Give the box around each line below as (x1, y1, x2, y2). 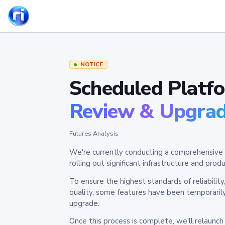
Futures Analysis (69, 129, 119, 138)
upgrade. (69, 198, 99, 208)
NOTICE (80, 60, 103, 68)
